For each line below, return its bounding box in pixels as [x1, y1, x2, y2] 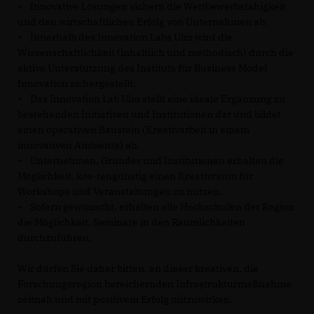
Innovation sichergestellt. [18, 77, 136, 90]
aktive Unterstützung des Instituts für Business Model [18, 62, 267, 74]
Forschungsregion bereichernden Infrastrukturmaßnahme [18, 278, 292, 290]
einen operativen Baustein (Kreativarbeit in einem [18, 123, 250, 136]
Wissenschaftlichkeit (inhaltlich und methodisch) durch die [18, 46, 294, 59]
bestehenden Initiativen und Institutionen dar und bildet [18, 108, 281, 121]
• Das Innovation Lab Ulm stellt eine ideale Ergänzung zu [18, 93, 285, 105]
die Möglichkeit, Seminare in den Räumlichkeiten [18, 216, 245, 228]
